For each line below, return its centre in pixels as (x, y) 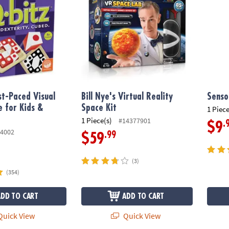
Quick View (141, 216)
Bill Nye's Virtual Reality (127, 97)
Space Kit (99, 108)
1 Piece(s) (97, 120)
